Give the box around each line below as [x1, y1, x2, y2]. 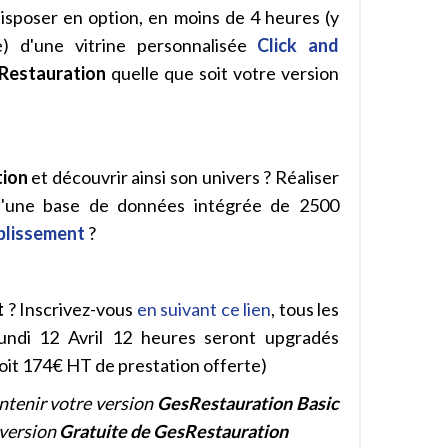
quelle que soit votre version [111, 62, 340, 84]
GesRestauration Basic [157, 392, 339, 414]
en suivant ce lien [136, 298, 272, 320]
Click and [257, 34, 340, 56]
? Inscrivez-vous [4, 298, 137, 320]
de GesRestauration [130, 420, 288, 442]
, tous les [271, 298, 340, 320]
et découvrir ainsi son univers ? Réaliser [27, 166, 339, 188]
